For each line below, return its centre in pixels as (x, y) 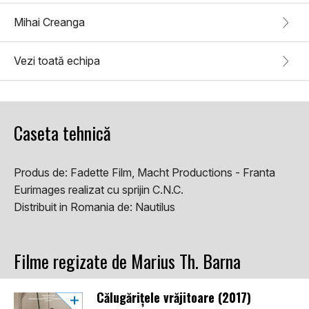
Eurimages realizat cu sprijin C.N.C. (99, 190)
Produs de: (42, 173)
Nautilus (155, 207)
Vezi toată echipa (57, 61)
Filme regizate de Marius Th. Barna (127, 261)
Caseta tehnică (62, 133)
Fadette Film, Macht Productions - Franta (173, 173)
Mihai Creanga (49, 22)
